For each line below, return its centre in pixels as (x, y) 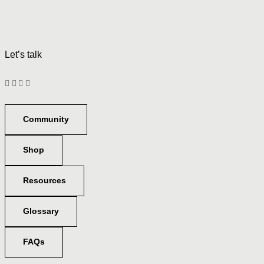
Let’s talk (23, 54)
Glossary (41, 211)
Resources (44, 180)
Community (46, 119)
